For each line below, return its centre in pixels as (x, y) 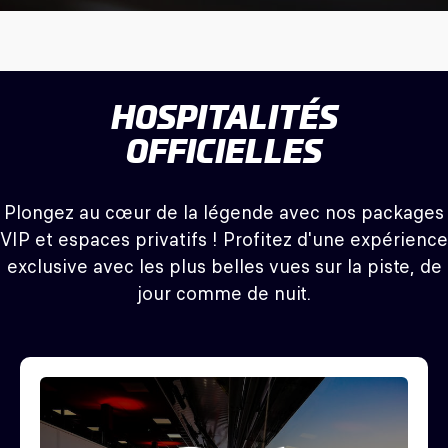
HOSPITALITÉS (224, 118)
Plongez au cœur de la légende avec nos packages (224, 213)
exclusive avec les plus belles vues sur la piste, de (224, 267)
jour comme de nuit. (224, 294)
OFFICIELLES (224, 152)
